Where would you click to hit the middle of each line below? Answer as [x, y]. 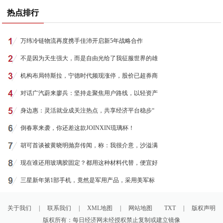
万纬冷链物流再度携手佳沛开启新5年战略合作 [81, 41]
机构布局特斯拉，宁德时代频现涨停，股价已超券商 [89, 76]
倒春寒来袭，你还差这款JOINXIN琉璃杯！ [77, 128]
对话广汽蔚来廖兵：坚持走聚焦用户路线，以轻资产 [89, 93]
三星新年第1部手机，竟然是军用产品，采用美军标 [87, 180]
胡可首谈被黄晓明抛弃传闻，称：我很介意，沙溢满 [89, 145]
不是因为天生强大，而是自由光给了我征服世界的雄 [89, 58]
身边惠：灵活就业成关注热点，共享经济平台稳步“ [87, 111]
